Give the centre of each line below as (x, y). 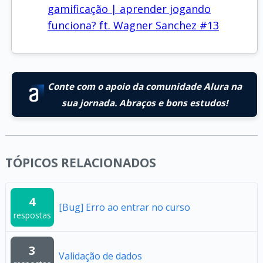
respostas (32, 215)
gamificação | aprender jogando (129, 9)
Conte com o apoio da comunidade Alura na (144, 86)
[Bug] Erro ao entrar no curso (124, 207)
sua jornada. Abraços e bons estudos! (144, 103)
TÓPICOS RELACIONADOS (80, 163)
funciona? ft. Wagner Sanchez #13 (133, 25)
